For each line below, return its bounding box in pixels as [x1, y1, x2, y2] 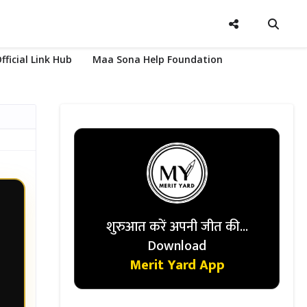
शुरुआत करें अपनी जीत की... [106, 215, 248, 238]
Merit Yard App [129, 254, 225, 277]
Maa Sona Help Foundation [93, 53, 223, 66]
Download [147, 234, 206, 258]
